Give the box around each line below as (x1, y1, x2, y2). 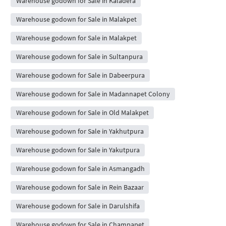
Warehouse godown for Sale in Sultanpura (16, 51, 143, 61)
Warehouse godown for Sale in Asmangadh (16, 163, 145, 173)
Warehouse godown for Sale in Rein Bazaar (16, 182, 144, 192)
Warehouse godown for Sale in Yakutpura (16, 145, 140, 154)
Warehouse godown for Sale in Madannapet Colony (16, 89, 170, 98)
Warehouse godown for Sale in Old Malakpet (16, 107, 149, 117)
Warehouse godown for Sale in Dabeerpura (16, 70, 145, 80)
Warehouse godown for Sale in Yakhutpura (16, 126, 144, 136)
